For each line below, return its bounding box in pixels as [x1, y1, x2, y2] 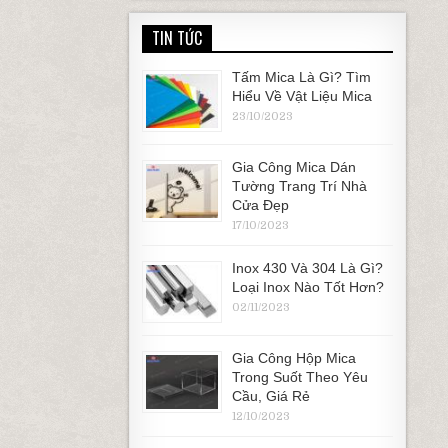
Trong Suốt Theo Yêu [231, 369, 368, 385]
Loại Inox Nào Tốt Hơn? [231, 279, 384, 295]
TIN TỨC [151, 26, 202, 50]
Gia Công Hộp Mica [231, 350, 356, 366]
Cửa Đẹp [231, 197, 289, 213]
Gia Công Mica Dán [231, 159, 356, 175]
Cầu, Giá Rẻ [231, 388, 310, 404]
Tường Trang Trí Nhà [231, 178, 367, 194]
